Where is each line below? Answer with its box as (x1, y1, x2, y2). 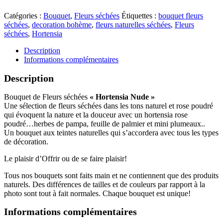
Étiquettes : (121, 11, 158, 20)
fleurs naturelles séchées (96, 20, 171, 29)
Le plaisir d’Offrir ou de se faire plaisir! (4, 154, 127, 163)
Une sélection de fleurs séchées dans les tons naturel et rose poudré (4, 101, 213, 110)
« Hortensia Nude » (90, 92, 155, 101)
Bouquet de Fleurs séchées (4, 92, 90, 101)
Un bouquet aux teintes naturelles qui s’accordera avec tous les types (4, 128, 219, 137)
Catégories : (4, 11, 43, 20)
